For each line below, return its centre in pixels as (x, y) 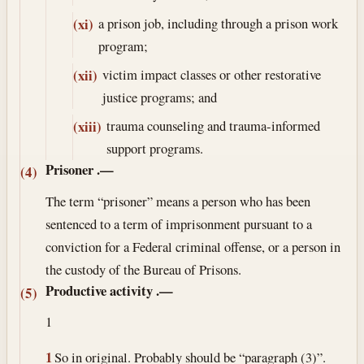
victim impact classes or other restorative (212, 74)
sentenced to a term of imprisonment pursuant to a (179, 223)
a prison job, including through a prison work (218, 23)
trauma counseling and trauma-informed (214, 125)
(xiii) (87, 127)
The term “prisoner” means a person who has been (178, 201)
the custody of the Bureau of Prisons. (144, 269)
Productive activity (100, 290)
